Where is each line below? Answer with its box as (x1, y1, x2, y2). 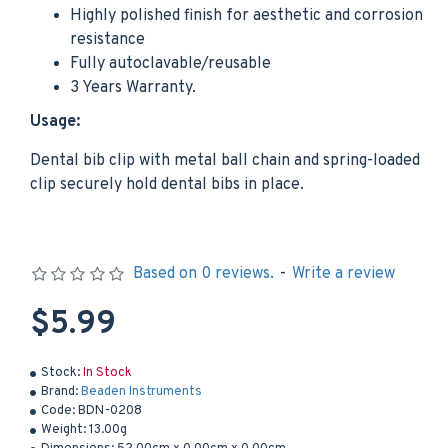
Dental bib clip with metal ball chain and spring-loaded (30, 151, 420, 171)
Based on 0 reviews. (132, 264, 274, 284)
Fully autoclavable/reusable (70, 54, 271, 74)
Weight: (41, 422, 86, 438)
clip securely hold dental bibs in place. (30, 175, 304, 195)
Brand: (41, 384, 78, 400)
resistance (70, 30, 145, 50)
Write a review (291, 264, 395, 284)
